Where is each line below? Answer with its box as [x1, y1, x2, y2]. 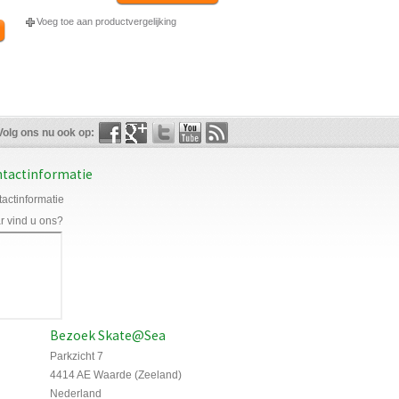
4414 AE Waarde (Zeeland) [50, 369, 182, 382]
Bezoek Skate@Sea [50, 327, 166, 345]
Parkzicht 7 [50, 350, 103, 363]
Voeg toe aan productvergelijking [36, 16, 176, 28]
